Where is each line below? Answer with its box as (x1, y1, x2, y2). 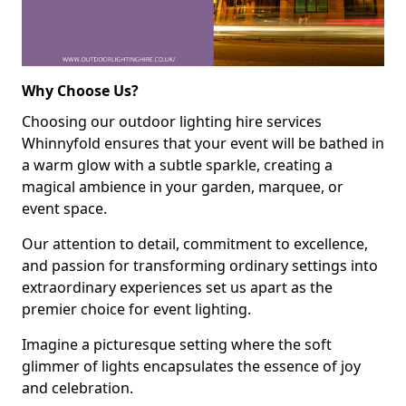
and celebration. (22, 377, 133, 398)
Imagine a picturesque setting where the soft (22, 333, 332, 354)
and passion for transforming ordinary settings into (22, 255, 378, 275)
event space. (22, 198, 107, 218)
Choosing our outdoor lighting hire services (22, 111, 322, 131)
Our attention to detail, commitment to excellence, (22, 233, 368, 254)
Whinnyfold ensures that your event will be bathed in (22, 132, 384, 153)
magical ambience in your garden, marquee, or (22, 176, 343, 197)
